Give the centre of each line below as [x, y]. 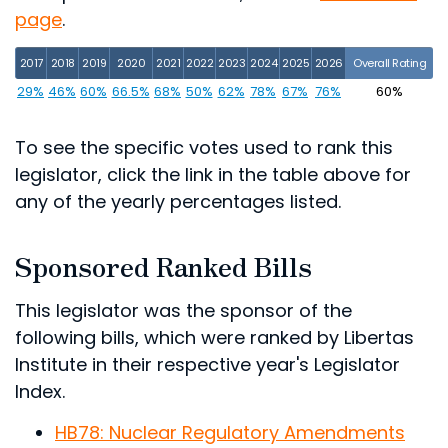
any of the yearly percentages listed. [178, 202]
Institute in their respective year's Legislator [207, 364]
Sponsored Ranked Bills [163, 265]
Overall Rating [389, 63]
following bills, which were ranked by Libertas [214, 337]
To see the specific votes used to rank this [204, 148]
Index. [40, 391]
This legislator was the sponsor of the [183, 310]
